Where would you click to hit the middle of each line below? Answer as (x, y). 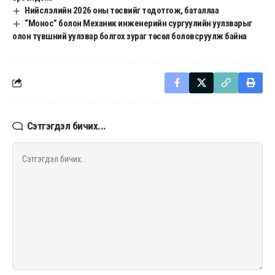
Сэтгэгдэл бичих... (66, 126)
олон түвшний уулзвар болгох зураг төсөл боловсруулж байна (130, 36)
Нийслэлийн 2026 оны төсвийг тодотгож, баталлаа (122, 10)
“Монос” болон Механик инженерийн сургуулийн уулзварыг (138, 23)
